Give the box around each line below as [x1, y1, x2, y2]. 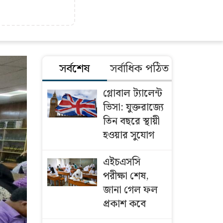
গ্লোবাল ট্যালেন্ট [103, 86, 162, 102]
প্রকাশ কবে [103, 196, 146, 212]
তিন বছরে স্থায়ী [103, 113, 160, 129]
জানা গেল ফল [103, 182, 158, 198]
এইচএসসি [103, 154, 140, 170]
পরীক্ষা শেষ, [103, 168, 149, 184]
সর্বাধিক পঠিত [110, 60, 169, 78]
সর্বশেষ [59, 60, 90, 78]
